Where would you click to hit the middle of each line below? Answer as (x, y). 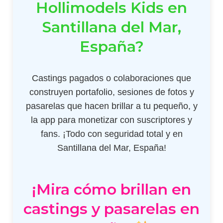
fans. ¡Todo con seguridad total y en (111, 134)
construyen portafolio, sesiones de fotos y (111, 92)
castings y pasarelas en (111, 209)
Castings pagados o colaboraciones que (111, 78)
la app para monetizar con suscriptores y (111, 120)
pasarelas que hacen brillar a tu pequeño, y (111, 106)
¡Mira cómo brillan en (111, 189)
